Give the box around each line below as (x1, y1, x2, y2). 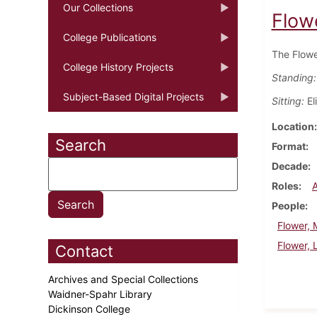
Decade (271, 159, 308, 172)
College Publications (63, 30, 156, 43)
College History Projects (63, 60, 173, 73)
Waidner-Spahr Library (48, 287, 155, 300)
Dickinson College (48, 302, 133, 315)
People (271, 199, 305, 212)
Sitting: (271, 94, 304, 107)
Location (271, 120, 314, 132)
